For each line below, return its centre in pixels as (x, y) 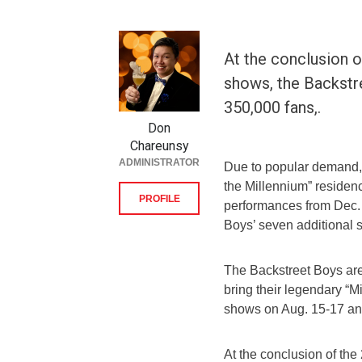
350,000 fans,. (272, 107)
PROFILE (159, 199)
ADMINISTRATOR (159, 162)
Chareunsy (159, 146)
